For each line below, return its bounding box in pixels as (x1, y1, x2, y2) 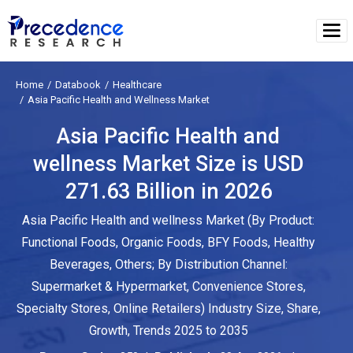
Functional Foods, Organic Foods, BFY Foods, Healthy (21, 234, 316, 250)
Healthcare (113, 78, 162, 91)
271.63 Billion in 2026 (65, 178, 272, 204)
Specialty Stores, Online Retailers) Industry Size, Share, (16, 300, 321, 316)
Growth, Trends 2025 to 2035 (88, 322, 248, 338)
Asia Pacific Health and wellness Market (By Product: (22, 212, 315, 228)
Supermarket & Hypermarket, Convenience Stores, (31, 278, 306, 294)
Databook (55, 78, 101, 91)
